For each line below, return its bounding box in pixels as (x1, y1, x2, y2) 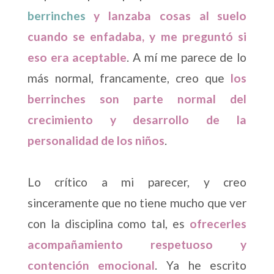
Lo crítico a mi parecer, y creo (27, 175, 247, 190)
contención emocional (27, 258, 155, 273)
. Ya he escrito (155, 258, 247, 273)
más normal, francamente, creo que (27, 71, 231, 86)
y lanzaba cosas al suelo (85, 9, 247, 23)
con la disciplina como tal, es (27, 217, 190, 231)
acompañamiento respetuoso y (27, 237, 247, 252)
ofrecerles (190, 217, 247, 231)
